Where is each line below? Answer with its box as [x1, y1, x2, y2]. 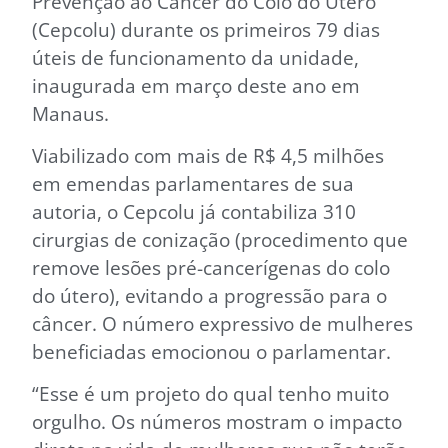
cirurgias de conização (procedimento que [32, 226, 408, 254]
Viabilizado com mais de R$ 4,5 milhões [32, 142, 384, 170]
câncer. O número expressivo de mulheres [32, 310, 413, 338]
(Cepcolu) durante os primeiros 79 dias [32, 15, 380, 43]
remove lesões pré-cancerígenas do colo [32, 254, 390, 282]
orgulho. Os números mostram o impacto [32, 408, 402, 436]
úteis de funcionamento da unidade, [32, 43, 359, 71]
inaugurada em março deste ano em [32, 71, 360, 99]
